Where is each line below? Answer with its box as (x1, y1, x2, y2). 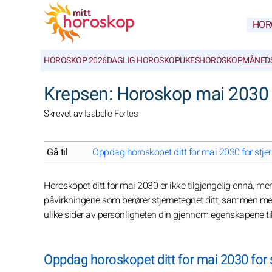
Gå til (47, 145, 67, 160)
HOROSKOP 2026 (44, 54, 107, 67)
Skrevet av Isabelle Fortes (44, 107, 138, 120)
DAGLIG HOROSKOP (106, 54, 180, 67)
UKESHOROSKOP (180, 54, 242, 67)
